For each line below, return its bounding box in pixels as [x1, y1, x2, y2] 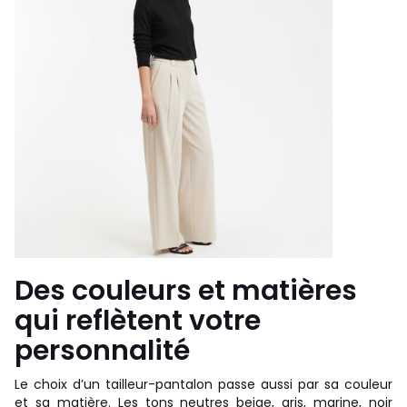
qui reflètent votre [15, 301, 261, 340]
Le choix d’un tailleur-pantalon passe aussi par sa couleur [15, 374, 392, 393]
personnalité [15, 331, 190, 370]
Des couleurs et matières [15, 271, 357, 310]
